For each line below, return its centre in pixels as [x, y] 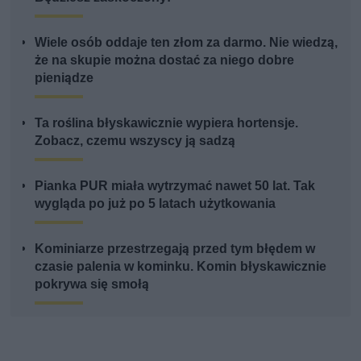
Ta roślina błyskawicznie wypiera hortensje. [167, 122]
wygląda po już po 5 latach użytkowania [156, 203]
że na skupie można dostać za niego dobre [165, 60]
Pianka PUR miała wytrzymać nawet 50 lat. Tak [175, 185]
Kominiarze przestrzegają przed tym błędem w [175, 248]
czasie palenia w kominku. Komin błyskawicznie [181, 266]
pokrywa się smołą [92, 284]
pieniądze [64, 77]
